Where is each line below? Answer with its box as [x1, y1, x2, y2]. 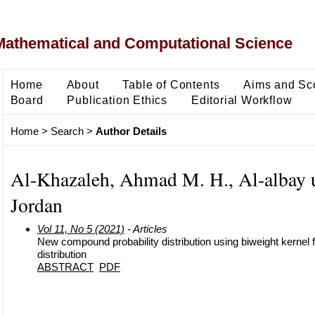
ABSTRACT [37, 260, 94, 273]
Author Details [95, 125, 167, 138]
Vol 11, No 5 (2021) [37, 222, 124, 235]
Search [50, 125, 84, 138]
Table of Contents [122, 77, 220, 91]
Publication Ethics [67, 93, 168, 106]
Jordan [10, 191, 63, 218]
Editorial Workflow [191, 93, 292, 106]
